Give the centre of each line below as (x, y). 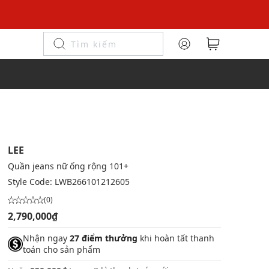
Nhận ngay (46, 238)
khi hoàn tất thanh (176, 238)
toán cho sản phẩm (61, 249)
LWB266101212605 (92, 182)
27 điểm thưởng (103, 238)
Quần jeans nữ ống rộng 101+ (68, 166)
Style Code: (31, 182)
